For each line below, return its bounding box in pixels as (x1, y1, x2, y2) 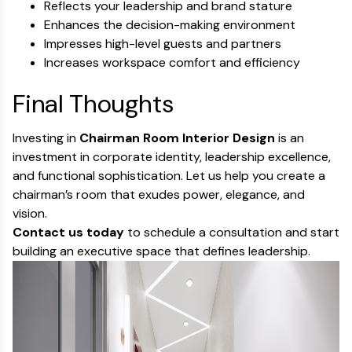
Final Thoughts (13, 87, 174, 120)
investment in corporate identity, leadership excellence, (13, 148, 331, 165)
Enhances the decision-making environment (44, 16, 295, 33)
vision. (13, 205, 47, 222)
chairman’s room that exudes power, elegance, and (13, 186, 305, 203)
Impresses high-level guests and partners (44, 35, 281, 52)
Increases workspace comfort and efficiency (44, 54, 300, 71)
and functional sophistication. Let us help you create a (13, 167, 325, 184)
